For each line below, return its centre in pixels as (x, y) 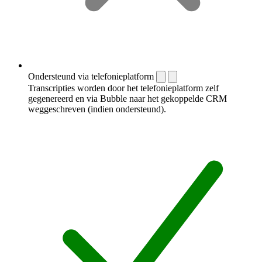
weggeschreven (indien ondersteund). (97, 109)
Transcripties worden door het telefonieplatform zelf (123, 88)
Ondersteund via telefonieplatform (91, 76)
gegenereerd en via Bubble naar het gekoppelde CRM (127, 98)
